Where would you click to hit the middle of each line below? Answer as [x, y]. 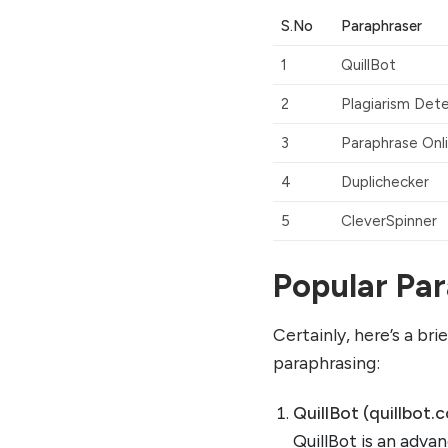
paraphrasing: [327, 362]
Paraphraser [381, 26]
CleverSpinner [388, 221]
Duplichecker [384, 182]
